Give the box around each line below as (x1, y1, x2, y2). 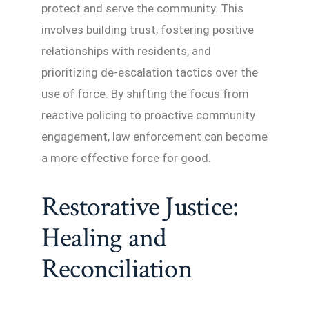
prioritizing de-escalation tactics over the (41, 65, 258, 79)
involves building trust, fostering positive (41, 22, 254, 37)
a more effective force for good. (41, 150, 211, 165)
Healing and (41, 219, 166, 256)
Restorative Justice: (41, 188, 239, 225)
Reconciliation (41, 250, 192, 287)
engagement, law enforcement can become (41, 129, 268, 143)
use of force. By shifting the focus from (41, 86, 249, 101)
